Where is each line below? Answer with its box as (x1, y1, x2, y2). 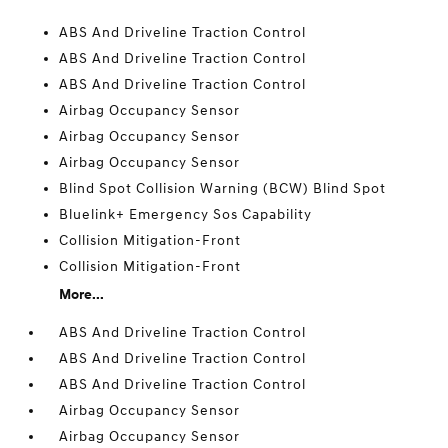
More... (59, 286, 105, 303)
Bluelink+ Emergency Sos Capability (59, 206, 313, 223)
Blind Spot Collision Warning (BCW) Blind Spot (59, 180, 387, 197)
